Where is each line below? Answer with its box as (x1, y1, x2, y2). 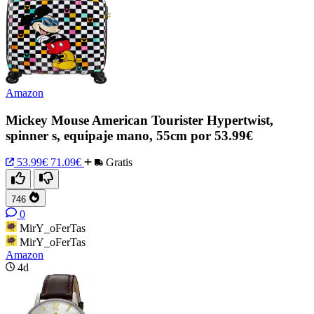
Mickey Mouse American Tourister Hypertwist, (6, 112, 273, 128)
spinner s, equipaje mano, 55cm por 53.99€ (6, 128, 253, 143)
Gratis (103, 156, 132, 169)
